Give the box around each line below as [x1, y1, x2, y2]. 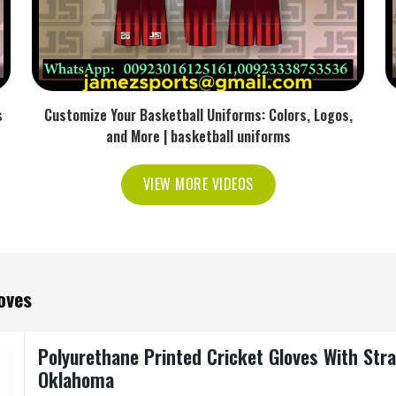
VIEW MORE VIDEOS [142, 173, 254, 194]
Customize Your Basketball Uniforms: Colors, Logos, [43, 104, 353, 126]
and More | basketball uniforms [105, 126, 291, 147]
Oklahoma [38, 365, 114, 393]
